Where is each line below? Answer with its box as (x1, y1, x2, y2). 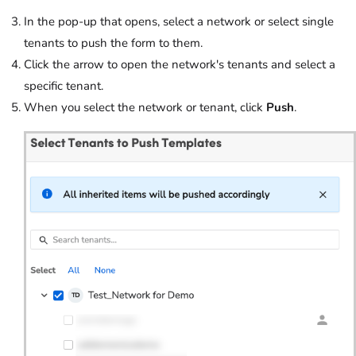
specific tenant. (24, 77, 103, 94)
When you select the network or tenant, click (24, 99, 266, 115)
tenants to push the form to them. (24, 34, 203, 51)
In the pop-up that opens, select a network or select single (24, 13, 334, 29)
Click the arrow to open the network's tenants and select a (24, 56, 335, 72)
